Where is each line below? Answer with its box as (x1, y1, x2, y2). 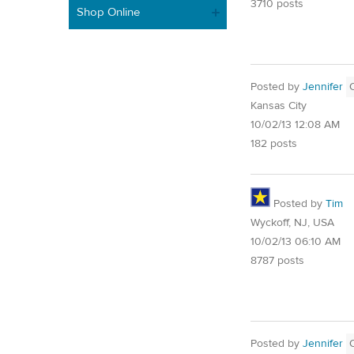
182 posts (250, 137, 297, 152)
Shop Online (77, 4, 140, 20)
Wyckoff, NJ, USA (250, 215, 334, 230)
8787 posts (250, 253, 304, 268)
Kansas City (250, 99, 307, 114)
